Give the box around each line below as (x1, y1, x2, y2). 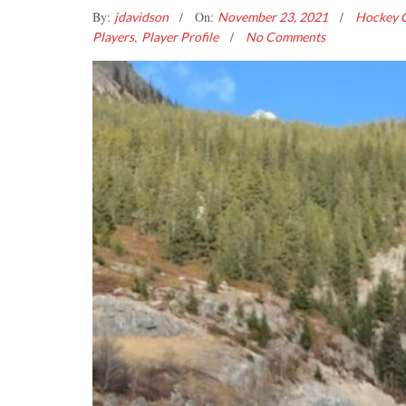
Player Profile (141, 29, 218, 44)
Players (92, 29, 134, 44)
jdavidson (114, 9, 171, 24)
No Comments (246, 29, 325, 44)
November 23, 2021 (217, 9, 331, 24)
